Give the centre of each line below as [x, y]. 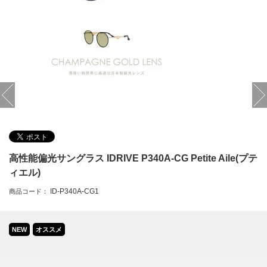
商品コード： [29, 191]
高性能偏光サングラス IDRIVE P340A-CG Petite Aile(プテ [133, 158]
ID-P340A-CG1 [74, 191]
